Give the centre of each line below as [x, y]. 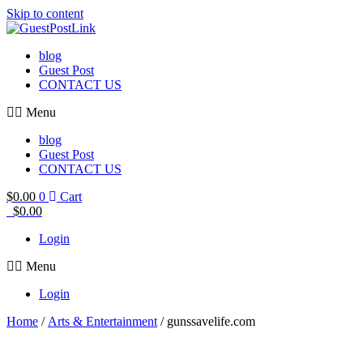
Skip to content [45, 13]
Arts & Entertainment [102, 321]
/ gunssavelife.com [206, 321]
